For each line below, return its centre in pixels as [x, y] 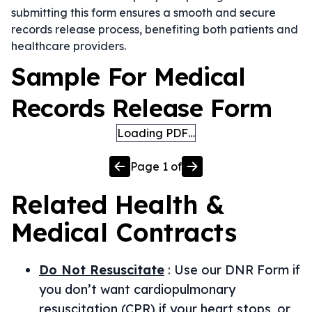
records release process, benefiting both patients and [155, 29]
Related [63, 204]
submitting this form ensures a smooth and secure [143, 13]
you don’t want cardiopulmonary [137, 289]
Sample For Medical [128, 77]
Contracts [172, 232]
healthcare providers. [69, 46]
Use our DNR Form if [237, 270]
